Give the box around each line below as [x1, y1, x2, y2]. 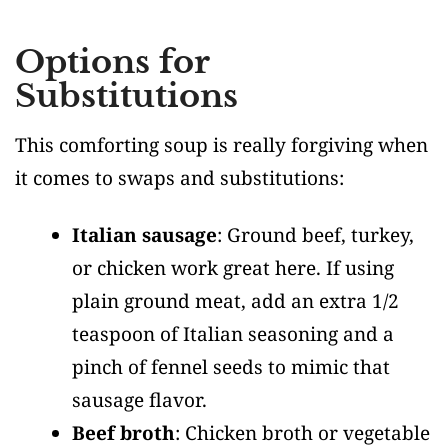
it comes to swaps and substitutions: [15, 165, 344, 192]
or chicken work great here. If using [72, 255, 394, 282]
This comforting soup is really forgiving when [15, 132, 428, 159]
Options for [15, 42, 209, 83]
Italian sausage [72, 222, 217, 249]
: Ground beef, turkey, [217, 222, 414, 249]
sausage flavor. [72, 387, 207, 414]
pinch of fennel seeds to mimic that [72, 354, 390, 381]
